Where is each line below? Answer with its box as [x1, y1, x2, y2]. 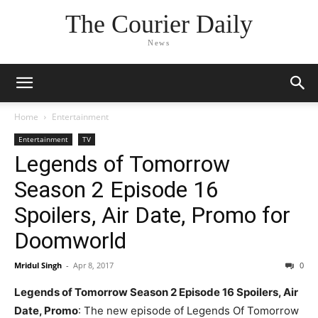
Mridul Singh [14, 260, 62, 270]
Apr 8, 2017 [73, 260, 114, 270]
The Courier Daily [65, 10, 253, 39]
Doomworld [14, 227, 126, 254]
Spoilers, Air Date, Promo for [14, 202, 290, 229]
